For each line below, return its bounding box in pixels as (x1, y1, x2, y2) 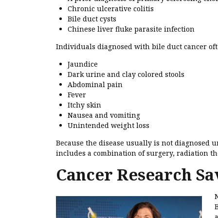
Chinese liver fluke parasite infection (68, 24, 195, 34)
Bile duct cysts (68, 14, 116, 24)
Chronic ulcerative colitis (68, 4, 154, 14)
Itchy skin (68, 100, 101, 110)
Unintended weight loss (68, 121, 149, 130)
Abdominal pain (68, 80, 123, 90)
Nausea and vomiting (68, 110, 140, 120)
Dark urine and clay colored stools (68, 70, 184, 79)
